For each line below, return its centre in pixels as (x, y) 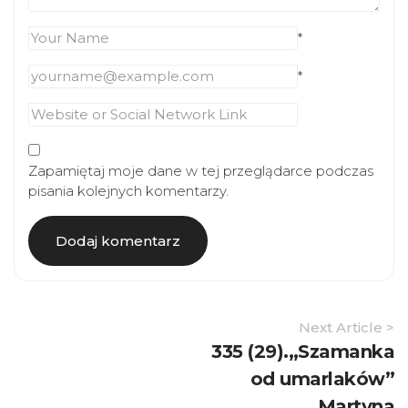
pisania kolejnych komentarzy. (128, 191)
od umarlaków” (322, 379)
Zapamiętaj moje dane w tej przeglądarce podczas (201, 171)
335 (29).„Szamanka (303, 352)
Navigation (50, 347)
